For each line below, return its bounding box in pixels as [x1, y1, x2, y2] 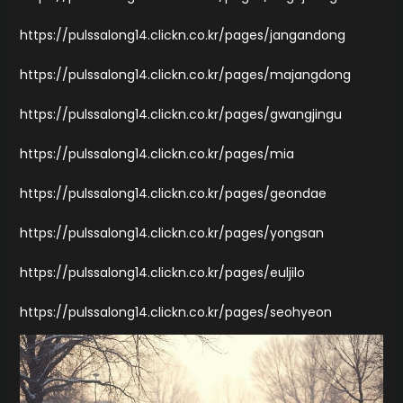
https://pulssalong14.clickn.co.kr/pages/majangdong [19, 65, 351, 84]
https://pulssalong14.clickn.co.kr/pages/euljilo [19, 263, 305, 282]
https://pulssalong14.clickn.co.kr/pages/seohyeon [19, 302, 332, 321]
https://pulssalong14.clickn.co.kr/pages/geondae [19, 184, 327, 202]
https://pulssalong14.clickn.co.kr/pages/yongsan [19, 223, 324, 242]
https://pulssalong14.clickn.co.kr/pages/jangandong [19, 25, 345, 44]
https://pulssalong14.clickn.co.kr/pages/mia [19, 144, 294, 163]
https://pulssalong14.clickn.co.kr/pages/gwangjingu [19, 104, 342, 123]
